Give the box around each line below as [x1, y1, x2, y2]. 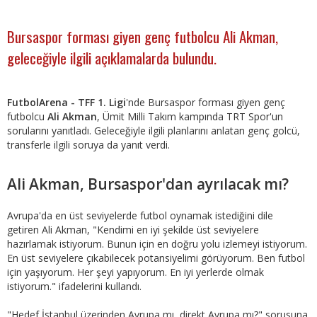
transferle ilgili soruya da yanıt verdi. [7, 137, 170, 151]
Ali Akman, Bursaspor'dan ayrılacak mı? [7, 173, 289, 194]
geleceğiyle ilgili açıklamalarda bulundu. [7, 47, 217, 69]
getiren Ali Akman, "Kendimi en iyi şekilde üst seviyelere [7, 222, 259, 236]
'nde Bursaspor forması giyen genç [126, 95, 285, 109]
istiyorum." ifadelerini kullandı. [7, 279, 142, 293]
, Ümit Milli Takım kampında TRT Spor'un [97, 109, 283, 123]
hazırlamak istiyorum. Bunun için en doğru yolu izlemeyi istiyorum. [7, 236, 307, 250]
